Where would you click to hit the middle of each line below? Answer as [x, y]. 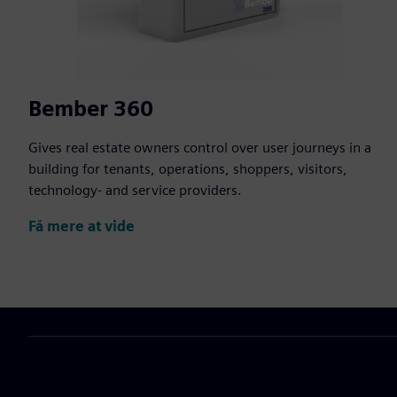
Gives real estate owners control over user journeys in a [200, 148]
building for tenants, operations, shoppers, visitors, [188, 169]
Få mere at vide [82, 226]
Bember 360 [91, 109]
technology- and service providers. [135, 191]
